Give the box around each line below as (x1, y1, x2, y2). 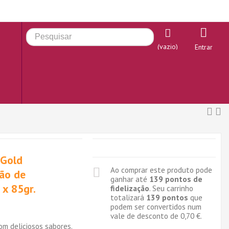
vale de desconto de (110, 211, 180, 221)
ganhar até (110, 174, 149, 184)
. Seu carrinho (149, 183, 193, 193)
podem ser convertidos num (110, 201, 201, 212)
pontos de (163, 174, 202, 184)
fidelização (110, 183, 149, 193)
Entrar (194, 42, 213, 52)
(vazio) (157, 42, 178, 51)
